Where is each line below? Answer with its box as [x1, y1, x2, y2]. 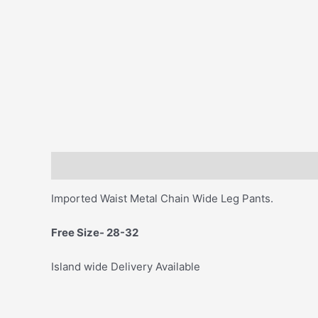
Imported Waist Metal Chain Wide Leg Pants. [51, 191, 273, 205]
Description [51, 158, 111, 172]
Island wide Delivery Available [51, 259, 200, 273]
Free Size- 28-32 [51, 225, 141, 239]
